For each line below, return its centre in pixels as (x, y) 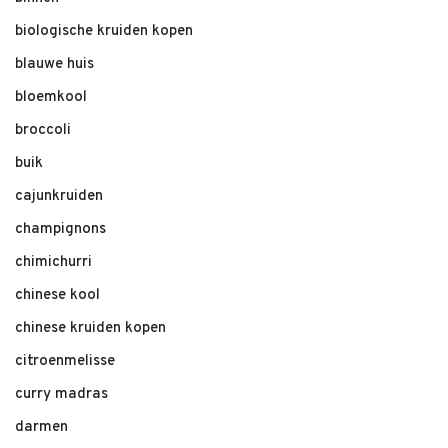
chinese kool (57, 295)
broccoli (43, 130)
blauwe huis (54, 64)
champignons (60, 229)
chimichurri (53, 262)
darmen (41, 427)
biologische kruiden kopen (104, 31)
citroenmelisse (65, 361)
